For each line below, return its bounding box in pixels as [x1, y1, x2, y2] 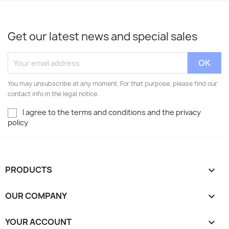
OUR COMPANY [5, 190, 67, 202]
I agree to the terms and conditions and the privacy [22, 107, 201, 117]
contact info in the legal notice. [8, 89, 99, 98]
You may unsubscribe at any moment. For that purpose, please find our [8, 79, 217, 88]
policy [8, 118, 28, 128]
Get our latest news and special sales [8, 29, 197, 44]
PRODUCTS [5, 164, 52, 176]
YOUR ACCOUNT [5, 216, 72, 228]
